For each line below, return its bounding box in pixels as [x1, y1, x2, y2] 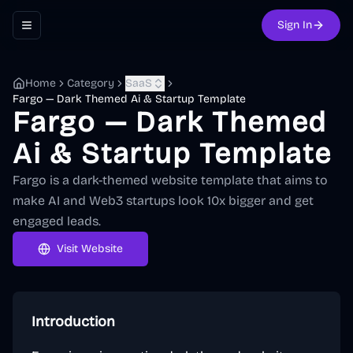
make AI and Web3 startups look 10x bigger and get [13, 193, 314, 208]
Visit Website [57, 242, 123, 255]
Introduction [32, 313, 115, 330]
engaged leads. [13, 214, 101, 229]
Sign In [277, 18, 312, 32]
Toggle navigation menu [25, 24, 147, 39]
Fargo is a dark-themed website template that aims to [13, 173, 328, 188]
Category [67, 76, 114, 90]
